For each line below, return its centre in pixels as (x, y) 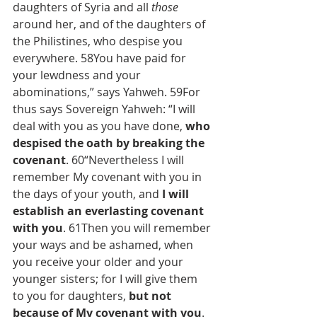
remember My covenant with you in (109, 177)
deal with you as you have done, (99, 126)
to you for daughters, (71, 296)
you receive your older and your (99, 262)
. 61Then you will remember (138, 228)
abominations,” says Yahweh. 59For (108, 92)
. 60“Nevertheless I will (126, 160)
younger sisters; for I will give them (106, 279)
